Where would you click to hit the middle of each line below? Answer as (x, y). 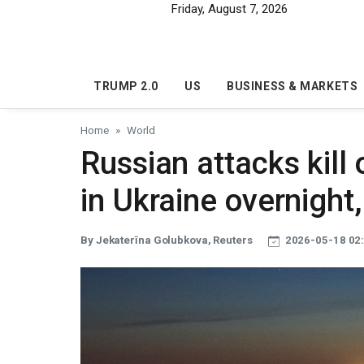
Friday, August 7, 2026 (229, 9)
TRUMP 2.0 (126, 87)
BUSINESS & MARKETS (292, 87)
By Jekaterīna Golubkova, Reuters (168, 240)
